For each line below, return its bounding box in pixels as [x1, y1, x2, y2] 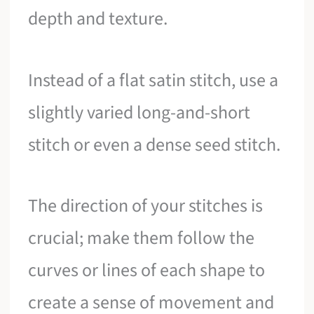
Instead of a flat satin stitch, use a [28, 67, 279, 93]
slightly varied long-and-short [28, 99, 251, 125]
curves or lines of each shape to [28, 257, 266, 284]
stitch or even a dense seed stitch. [28, 131, 281, 158]
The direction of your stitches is [28, 193, 264, 219]
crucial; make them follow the [28, 225, 255, 252]
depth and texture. [28, 6, 168, 32]
